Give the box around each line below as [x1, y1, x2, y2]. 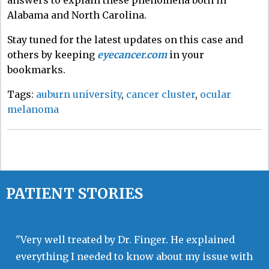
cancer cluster [126, 88, 195, 100]
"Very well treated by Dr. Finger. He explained [16, 233, 235, 246]
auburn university [36, 88, 121, 100]
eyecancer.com [95, 48, 167, 61]
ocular [200, 88, 231, 100]
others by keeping [7, 48, 95, 61]
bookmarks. [7, 63, 65, 76]
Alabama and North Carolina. [7, 8, 147, 21]
